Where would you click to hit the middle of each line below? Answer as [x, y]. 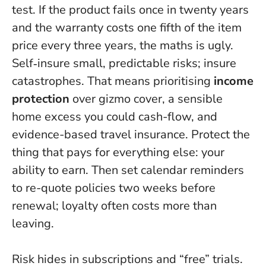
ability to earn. [50, 170]
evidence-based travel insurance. [102, 134]
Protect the [221, 134]
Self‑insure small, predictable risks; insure [124, 63]
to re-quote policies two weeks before [114, 188]
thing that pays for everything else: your [118, 152]
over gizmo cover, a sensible [146, 99]
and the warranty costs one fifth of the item [127, 27]
